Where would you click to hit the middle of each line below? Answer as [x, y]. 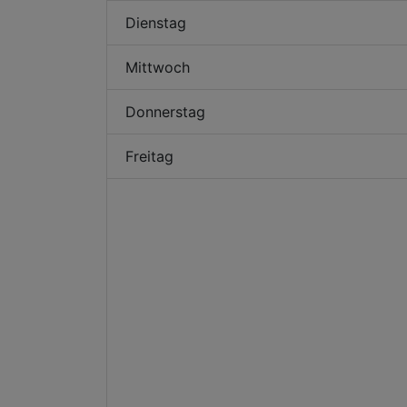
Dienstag [156, 23]
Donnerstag [165, 112]
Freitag [149, 156]
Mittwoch [158, 67]
